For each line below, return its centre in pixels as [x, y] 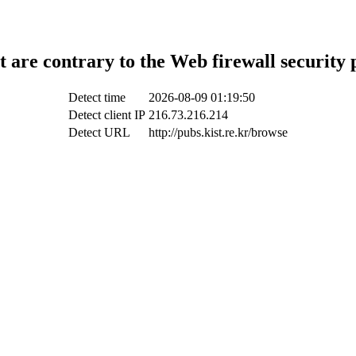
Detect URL [99, 132]
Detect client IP [107, 114]
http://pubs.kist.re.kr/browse [218, 132]
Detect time [97, 97]
